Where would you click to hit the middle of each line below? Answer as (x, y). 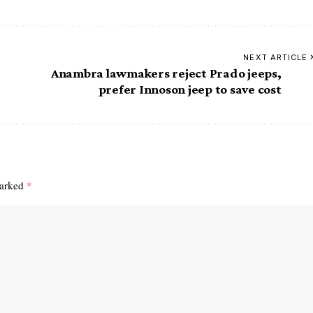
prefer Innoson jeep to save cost (190, 89)
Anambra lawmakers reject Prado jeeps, (166, 73)
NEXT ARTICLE (276, 57)
